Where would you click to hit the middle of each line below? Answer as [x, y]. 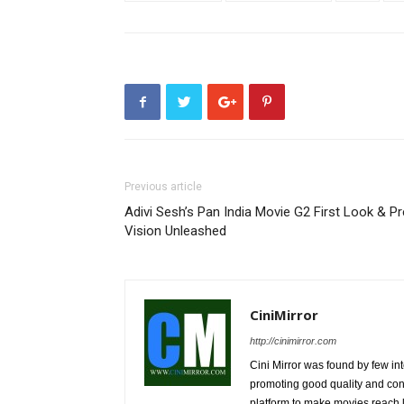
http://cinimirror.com [293, 341]
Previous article [163, 187]
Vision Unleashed [175, 231]
